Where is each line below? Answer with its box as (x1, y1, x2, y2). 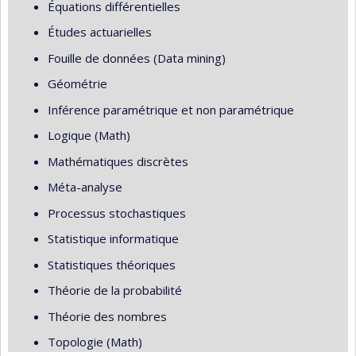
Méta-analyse (48, 179, 122, 195)
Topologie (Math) (48, 334, 142, 350)
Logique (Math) (48, 127, 130, 143)
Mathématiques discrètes (48, 153, 188, 169)
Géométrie (48, 75, 107, 91)
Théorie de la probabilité (48, 282, 182, 298)
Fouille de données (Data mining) (48, 49, 226, 66)
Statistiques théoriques (48, 256, 176, 273)
